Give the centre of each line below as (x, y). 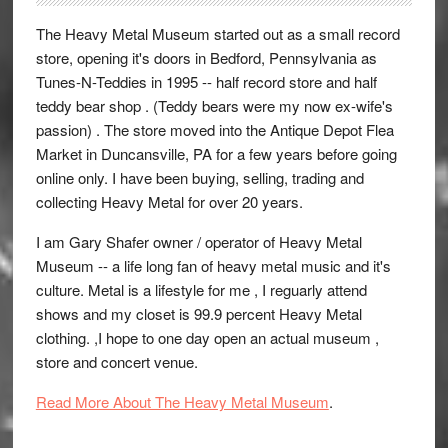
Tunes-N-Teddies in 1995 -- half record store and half (206, 81)
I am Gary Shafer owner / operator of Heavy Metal (198, 241)
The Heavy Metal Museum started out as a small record (217, 33)
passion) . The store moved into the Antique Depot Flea (214, 129)
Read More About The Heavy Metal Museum (182, 401)
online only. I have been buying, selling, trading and (199, 177)
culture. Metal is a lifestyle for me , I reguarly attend (201, 289)
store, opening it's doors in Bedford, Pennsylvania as (206, 57)
